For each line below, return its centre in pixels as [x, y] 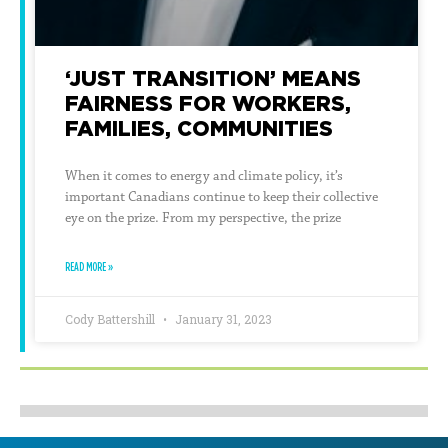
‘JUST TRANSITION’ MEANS [213, 77]
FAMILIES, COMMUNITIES [199, 127]
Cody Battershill [111, 318]
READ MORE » [89, 266]
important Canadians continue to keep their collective [221, 196]
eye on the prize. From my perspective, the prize [203, 217]
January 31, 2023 [222, 318]
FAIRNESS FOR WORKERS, [208, 102]
